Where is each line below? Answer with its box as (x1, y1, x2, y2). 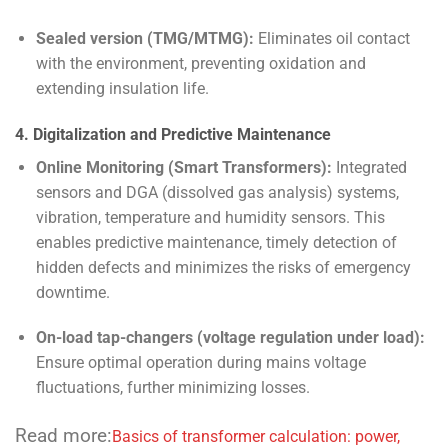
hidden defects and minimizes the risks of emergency (35, 257, 411, 277)
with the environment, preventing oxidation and (35, 53, 366, 73)
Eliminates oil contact (253, 28, 410, 48)
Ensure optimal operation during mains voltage (35, 353, 366, 373)
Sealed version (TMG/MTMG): (35, 28, 254, 48)
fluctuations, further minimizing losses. (35, 378, 310, 398)
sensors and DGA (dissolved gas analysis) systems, (35, 182, 399, 202)
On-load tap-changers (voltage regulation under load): (35, 328, 425, 348)
